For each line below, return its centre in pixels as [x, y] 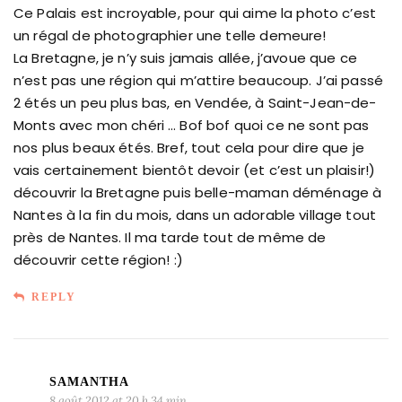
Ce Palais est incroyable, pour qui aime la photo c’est [195, 13]
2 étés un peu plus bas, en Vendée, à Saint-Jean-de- [195, 102]
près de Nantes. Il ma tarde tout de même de [170, 237]
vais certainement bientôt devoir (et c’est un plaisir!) [195, 170]
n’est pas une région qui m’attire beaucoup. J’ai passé [199, 80]
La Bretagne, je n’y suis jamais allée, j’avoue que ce [185, 57]
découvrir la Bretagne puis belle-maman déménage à [198, 192]
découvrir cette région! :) [98, 259]
